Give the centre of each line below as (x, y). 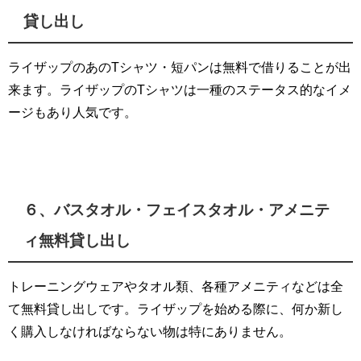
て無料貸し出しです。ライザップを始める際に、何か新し (176, 309)
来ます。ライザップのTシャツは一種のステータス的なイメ (180, 90)
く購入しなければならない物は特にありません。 (150, 332)
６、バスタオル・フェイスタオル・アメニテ (177, 210)
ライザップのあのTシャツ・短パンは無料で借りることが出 (180, 67)
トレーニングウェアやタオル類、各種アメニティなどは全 (176, 286)
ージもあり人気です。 (73, 112)
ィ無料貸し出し (77, 240)
